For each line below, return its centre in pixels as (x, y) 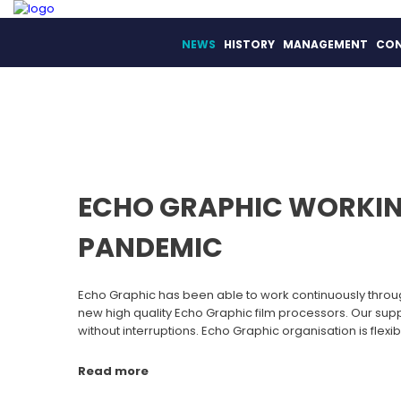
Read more (113, 371)
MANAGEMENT (325, 45)
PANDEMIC (150, 248)
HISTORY (249, 45)
